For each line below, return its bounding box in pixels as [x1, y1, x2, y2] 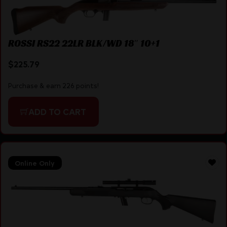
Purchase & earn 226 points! [8, 81, 99, 90]
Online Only [15, 158, 55, 167]
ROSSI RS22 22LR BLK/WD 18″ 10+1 [8, 37, 160, 50]
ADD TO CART [28, 105, 86, 117]
